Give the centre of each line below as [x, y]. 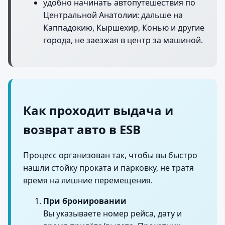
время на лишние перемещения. [88, 180]
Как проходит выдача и [98, 110]
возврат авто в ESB [82, 129]
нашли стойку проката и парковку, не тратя [108, 167]
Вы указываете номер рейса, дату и [113, 213]
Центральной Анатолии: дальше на [113, 15]
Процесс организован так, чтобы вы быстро [110, 155]
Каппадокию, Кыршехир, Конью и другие [124, 27]
